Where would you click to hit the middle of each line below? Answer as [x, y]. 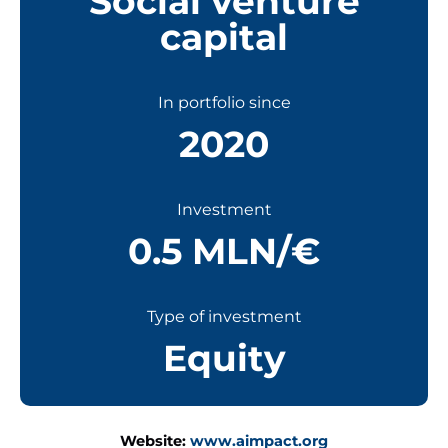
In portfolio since [224, 103]
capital [224, 37]
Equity [224, 358]
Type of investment [224, 317]
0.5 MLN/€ [224, 251]
